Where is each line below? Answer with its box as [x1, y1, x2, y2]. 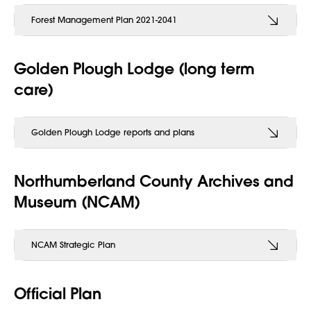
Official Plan [14, 283, 101, 303]
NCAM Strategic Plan [31, 239, 115, 250]
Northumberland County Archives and [14, 171, 294, 191]
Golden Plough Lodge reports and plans [31, 127, 194, 137]
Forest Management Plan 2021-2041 [31, 15, 177, 25]
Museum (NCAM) [14, 192, 140, 212]
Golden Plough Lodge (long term [14, 58, 255, 78]
